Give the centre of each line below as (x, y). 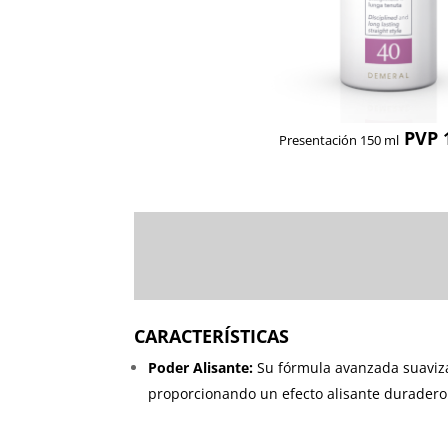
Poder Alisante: (201, 368)
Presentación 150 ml (338, 139)
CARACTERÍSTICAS (212, 336)
